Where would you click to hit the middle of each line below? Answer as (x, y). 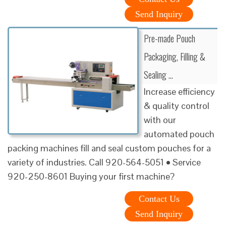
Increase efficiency (179, 91)
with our (160, 120)
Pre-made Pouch (169, 38)
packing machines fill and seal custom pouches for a (109, 148)
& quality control (177, 105)
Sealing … (158, 74)
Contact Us (159, 199)
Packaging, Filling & (175, 56)
